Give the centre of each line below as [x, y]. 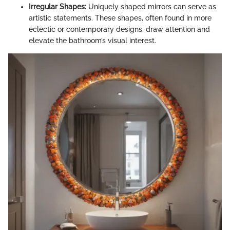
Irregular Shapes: [57, 7]
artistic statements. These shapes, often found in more [120, 18]
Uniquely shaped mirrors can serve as [151, 7]
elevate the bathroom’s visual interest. [92, 41]
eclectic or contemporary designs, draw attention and [119, 30]
